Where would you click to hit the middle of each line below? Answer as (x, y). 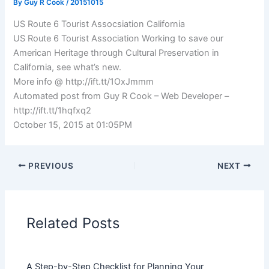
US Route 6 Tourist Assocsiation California (99, 24)
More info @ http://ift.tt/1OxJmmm (84, 81)
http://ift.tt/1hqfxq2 (53, 110)
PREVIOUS (50, 165)
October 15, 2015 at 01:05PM (73, 125)
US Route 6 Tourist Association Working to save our (119, 38)
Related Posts (73, 223)
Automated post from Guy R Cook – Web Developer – (121, 96)
